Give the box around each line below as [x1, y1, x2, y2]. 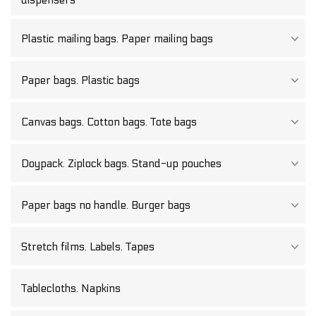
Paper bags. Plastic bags [21, 73, 140, 87]
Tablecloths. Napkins [21, 281, 121, 295]
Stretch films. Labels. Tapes [21, 240, 154, 253]
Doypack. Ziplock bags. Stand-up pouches [21, 157, 221, 170]
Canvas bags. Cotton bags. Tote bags [21, 115, 197, 128]
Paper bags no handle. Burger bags [21, 198, 190, 212]
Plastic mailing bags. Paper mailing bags [21, 32, 213, 45]
